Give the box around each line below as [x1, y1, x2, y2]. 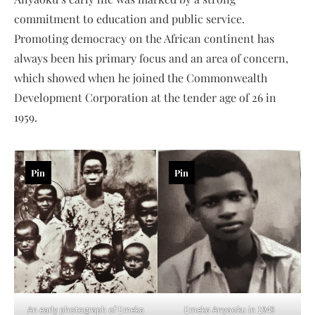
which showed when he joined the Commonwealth [14, 70, 267, 85]
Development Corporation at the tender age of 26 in [14, 89, 276, 105]
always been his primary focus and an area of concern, [14, 50, 288, 65]
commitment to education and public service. [14, 11, 245, 26]
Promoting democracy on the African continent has [14, 30, 274, 46]
